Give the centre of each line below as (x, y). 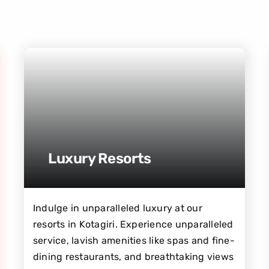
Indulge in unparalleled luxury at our (117, 208)
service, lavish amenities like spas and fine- (134, 240)
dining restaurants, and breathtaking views (133, 256)
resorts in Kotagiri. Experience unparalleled (133, 224)
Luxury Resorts (99, 158)
